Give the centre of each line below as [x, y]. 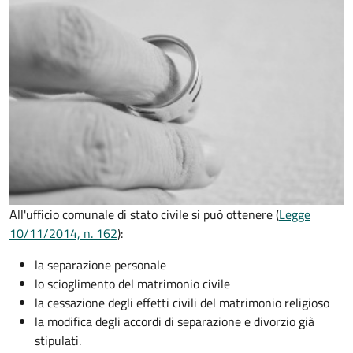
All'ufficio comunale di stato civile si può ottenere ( [144, 215]
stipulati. [58, 341]
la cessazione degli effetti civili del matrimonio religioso [182, 303]
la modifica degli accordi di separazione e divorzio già [175, 322]
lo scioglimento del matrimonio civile [132, 284]
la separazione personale [100, 265]
